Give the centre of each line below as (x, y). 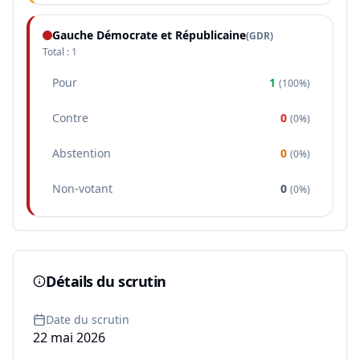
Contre (70, 118)
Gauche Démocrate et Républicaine (149, 35)
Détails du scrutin (106, 281)
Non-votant (82, 188)
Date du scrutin (88, 319)
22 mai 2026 (69, 337)
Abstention (82, 153)
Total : (57, 52)
